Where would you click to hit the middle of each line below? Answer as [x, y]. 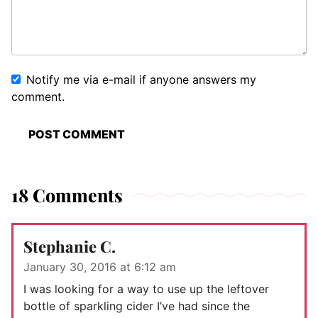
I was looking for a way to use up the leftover [146, 289]
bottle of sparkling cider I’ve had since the [137, 306]
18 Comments [67, 195]
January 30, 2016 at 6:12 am [100, 267]
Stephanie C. [70, 247]
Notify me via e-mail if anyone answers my [141, 80]
